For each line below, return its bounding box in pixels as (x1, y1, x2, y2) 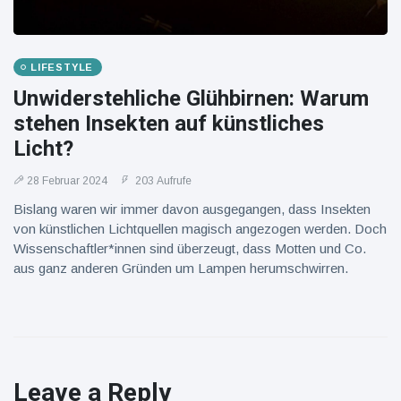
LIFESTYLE (30, 62, 94, 73)
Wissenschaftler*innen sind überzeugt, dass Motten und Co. (13, 241, 366, 256)
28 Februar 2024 (27, 175, 107, 187)
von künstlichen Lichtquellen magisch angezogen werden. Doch (13, 221, 387, 236)
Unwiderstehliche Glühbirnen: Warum (13, 86, 369, 111)
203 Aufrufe (132, 175, 192, 187)
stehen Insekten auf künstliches (13, 111, 324, 136)
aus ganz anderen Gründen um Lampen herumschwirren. (13, 260, 348, 276)
